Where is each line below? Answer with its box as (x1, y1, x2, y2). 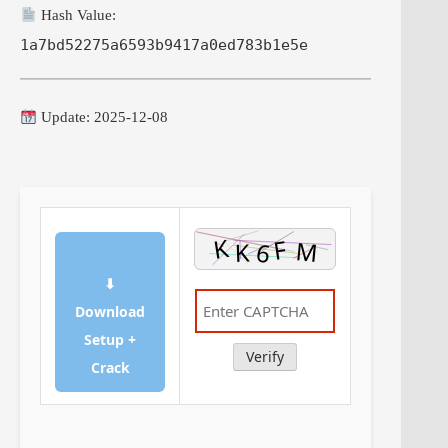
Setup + (84, 330, 136, 350)
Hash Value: (37, 7, 117, 24)
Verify (246, 347, 284, 367)
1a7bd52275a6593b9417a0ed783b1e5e (20, 36, 308, 55)
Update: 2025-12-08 (37, 109, 169, 126)
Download (75, 302, 145, 322)
